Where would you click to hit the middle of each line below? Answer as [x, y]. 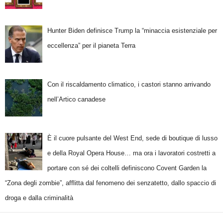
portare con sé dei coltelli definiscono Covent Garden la [127, 168]
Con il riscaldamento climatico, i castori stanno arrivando [129, 85]
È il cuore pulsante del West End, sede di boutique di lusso [132, 138]
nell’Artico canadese [76, 100]
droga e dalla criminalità [39, 198]
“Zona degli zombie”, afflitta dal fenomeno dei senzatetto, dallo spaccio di [111, 183]
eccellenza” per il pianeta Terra [91, 45]
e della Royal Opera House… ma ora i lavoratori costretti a [131, 153]
